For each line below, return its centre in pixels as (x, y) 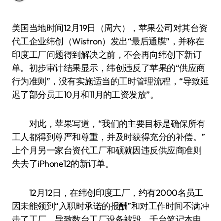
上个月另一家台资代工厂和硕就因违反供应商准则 (107, 150)
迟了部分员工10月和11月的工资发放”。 (85, 94)
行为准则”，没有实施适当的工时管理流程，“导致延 (110, 81)
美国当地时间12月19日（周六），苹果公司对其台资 (16, 28)
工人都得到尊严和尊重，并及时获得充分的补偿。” (109, 137)
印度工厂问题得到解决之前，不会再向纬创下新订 (107, 55)
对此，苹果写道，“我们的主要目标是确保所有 (109, 124)
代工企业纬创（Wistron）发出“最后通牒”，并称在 (108, 41)
